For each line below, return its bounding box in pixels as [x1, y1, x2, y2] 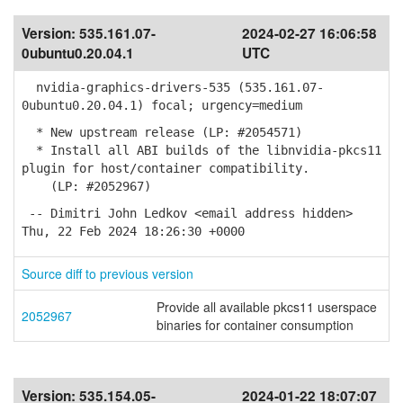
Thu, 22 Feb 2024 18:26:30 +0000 [22, 224, 245, 238]
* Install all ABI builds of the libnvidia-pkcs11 [22, 143, 381, 157]
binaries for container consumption [157, 316, 354, 334]
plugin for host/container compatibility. [22, 161, 309, 175]
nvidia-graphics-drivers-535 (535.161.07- [22, 80, 324, 94]
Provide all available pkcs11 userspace [157, 298, 377, 316]
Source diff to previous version [22, 264, 193, 282]
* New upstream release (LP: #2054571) [22, 125, 302, 139]
